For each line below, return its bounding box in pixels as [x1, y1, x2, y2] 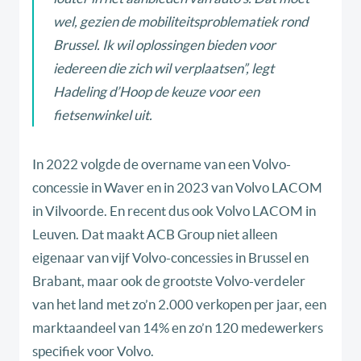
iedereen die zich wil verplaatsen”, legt [53, 60, 274, 77]
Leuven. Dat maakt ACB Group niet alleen [32, 226, 277, 243]
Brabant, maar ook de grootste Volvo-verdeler [32, 273, 305, 289]
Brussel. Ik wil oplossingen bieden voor [53, 37, 276, 53]
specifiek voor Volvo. [32, 343, 154, 359]
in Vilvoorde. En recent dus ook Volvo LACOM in [32, 203, 316, 219]
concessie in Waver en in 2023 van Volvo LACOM [32, 180, 322, 196]
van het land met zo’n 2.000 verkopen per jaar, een [32, 297, 326, 313]
